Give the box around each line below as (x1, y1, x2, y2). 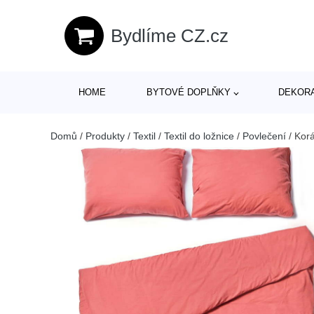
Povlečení (243, 130, 286, 142)
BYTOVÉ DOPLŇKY (146, 87, 231, 97)
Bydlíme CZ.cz (111, 25, 228, 46)
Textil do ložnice (164, 130, 234, 142)
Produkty (86, 130, 125, 142)
